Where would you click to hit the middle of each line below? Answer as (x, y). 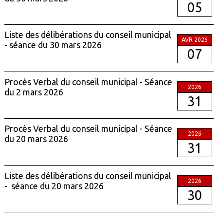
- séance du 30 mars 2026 (53, 45)
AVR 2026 (195, 40)
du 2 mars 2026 (34, 92)
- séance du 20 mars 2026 (54, 186)
